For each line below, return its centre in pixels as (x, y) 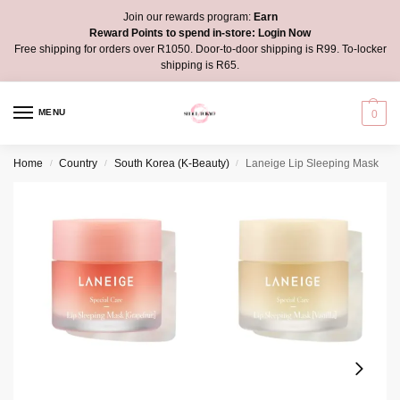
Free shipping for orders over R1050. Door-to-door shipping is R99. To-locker (200, 49)
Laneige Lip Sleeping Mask (312, 164)
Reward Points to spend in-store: (174, 33)
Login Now (284, 33)
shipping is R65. (200, 65)
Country (79, 164)
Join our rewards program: (187, 17)
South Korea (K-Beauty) (171, 164)
